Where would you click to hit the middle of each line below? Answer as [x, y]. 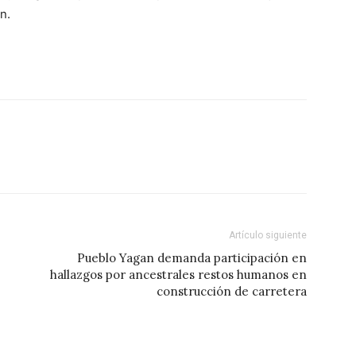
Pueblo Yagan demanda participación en [192, 258]
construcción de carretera [232, 291]
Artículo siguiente [268, 235]
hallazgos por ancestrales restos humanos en [178, 275]
